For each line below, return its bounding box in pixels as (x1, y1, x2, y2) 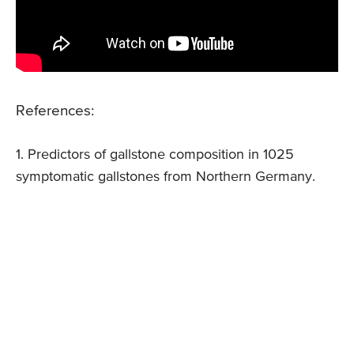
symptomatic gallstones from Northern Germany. (16, 170, 315, 185)
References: (16, 104, 94, 119)
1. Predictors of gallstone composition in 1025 (16, 148, 294, 163)
